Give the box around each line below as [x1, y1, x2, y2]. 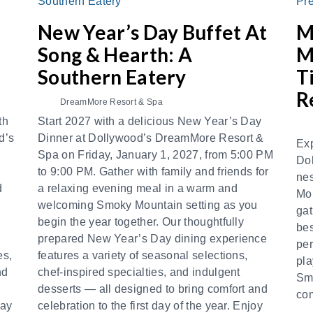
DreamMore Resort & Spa [60, 97, 163, 107]
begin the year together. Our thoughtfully [38, 216, 245, 228]
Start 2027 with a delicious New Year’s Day [38, 115, 262, 127]
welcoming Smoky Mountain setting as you [38, 199, 258, 211]
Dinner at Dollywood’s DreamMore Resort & [38, 132, 264, 144]
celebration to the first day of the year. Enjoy [38, 300, 263, 312]
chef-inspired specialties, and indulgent [38, 266, 240, 278]
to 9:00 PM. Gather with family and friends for [38, 166, 269, 177]
